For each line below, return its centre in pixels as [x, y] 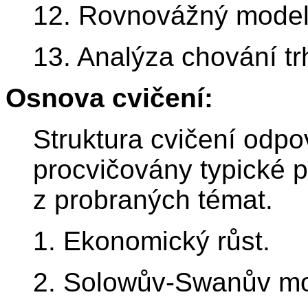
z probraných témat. [153, 200]
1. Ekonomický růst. [152, 241]
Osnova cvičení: [109, 98]
